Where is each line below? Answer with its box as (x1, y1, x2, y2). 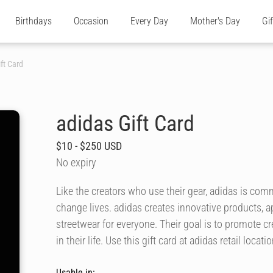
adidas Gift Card (56, 111, 194, 136)
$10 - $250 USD (56, 140, 122, 152)
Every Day (130, 15, 168, 27)
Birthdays (15, 15, 52, 27)
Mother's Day (190, 15, 240, 27)
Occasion (74, 15, 108, 27)
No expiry (56, 156, 96, 169)
